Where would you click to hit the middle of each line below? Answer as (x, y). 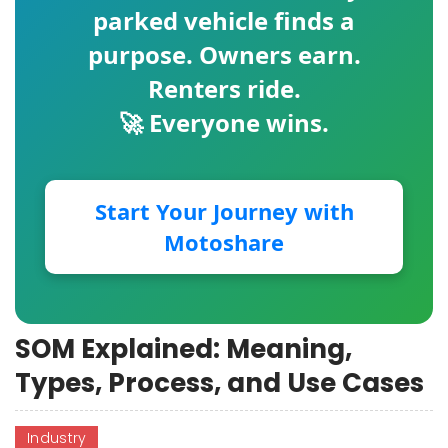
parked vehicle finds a (224, 20)
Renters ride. (224, 88)
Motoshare (224, 242)
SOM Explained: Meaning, (183, 349)
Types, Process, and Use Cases (219, 383)
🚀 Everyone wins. (224, 122)
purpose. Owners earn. (224, 54)
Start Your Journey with (224, 211)
